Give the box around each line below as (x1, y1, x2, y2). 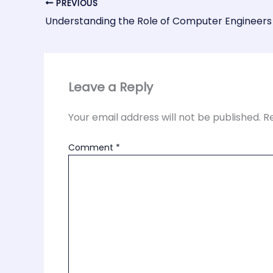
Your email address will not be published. (68, 110, 261, 124)
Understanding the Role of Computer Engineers (45, 13, 272, 28)
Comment (68, 141, 116, 154)
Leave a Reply (68, 78, 153, 96)
